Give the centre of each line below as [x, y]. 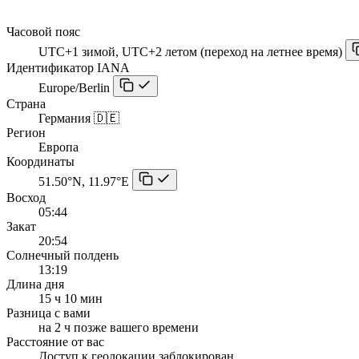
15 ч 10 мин [71, 298]
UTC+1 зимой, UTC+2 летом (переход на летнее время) [190, 51]
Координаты [40, 161]
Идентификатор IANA [68, 67]
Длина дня [35, 284]
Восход [26, 197]
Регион [26, 132]
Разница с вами [48, 313]
